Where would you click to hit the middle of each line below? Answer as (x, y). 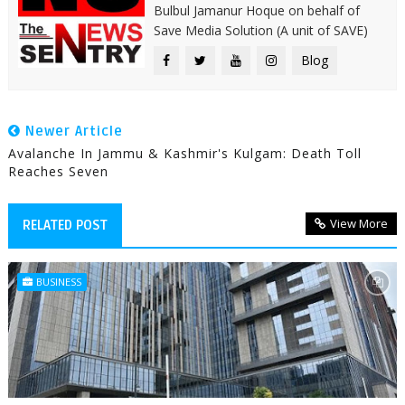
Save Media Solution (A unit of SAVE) (260, 30)
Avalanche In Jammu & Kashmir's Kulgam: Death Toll (184, 153)
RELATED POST (65, 225)
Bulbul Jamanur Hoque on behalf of (256, 10)
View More (359, 223)
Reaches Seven (58, 171)
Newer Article (71, 131)
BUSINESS (58, 282)
